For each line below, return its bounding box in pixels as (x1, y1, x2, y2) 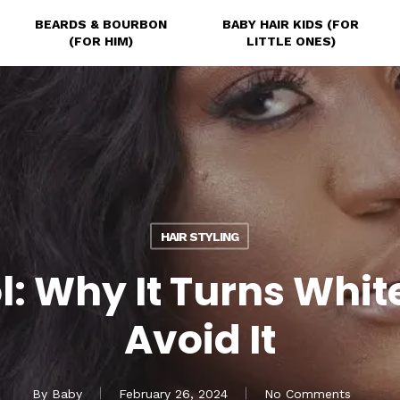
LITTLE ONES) (246, 34, 336, 48)
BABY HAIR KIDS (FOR (222, 17, 360, 31)
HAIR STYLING (161, 229, 238, 244)
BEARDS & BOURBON (34, 17, 167, 31)
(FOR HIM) (68, 34, 133, 48)
